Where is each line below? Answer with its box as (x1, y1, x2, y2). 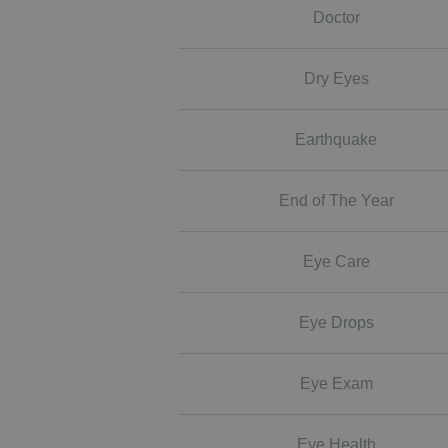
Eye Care (302, 253, 370, 270)
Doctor (312, 9, 360, 26)
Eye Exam (299, 375, 373, 392)
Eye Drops (298, 314, 374, 331)
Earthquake (295, 131, 378, 148)
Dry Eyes (303, 70, 369, 87)
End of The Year (278, 192, 394, 209)
